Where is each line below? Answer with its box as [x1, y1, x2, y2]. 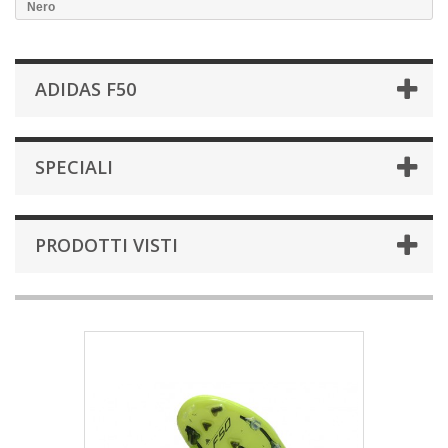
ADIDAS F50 [35, 77, 136, 101]
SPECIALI [35, 155, 113, 179]
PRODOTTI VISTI [35, 233, 178, 257]
